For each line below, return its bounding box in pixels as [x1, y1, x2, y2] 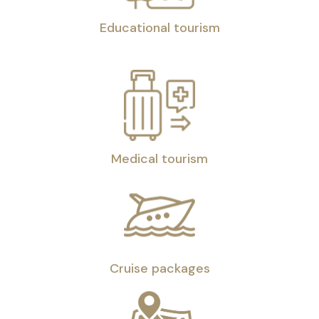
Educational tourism [99, 19, 220, 36]
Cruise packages [109, 260, 210, 277]
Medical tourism [111, 150, 208, 167]
